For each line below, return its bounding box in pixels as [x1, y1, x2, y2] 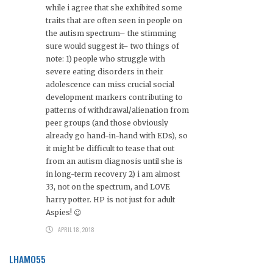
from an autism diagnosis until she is [46, 156, 183, 166]
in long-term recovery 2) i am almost [46, 169, 180, 179]
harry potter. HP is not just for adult [46, 194, 175, 204]
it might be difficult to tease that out [46, 143, 174, 153]
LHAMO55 [9, 251, 46, 266]
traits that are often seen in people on [46, 15, 182, 25]
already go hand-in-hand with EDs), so [46, 130, 188, 140]
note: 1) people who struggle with [46, 54, 165, 63]
